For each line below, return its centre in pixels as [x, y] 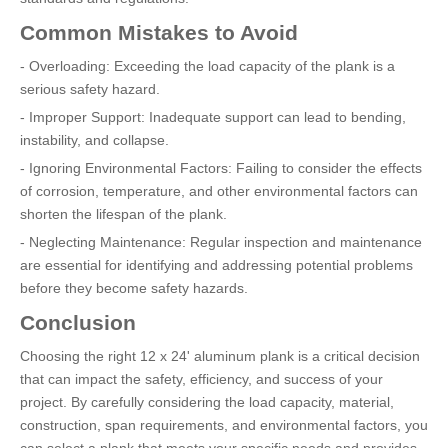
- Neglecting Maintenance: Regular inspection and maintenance [221, 242]
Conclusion [78, 322]
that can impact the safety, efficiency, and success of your [201, 379]
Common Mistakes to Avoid [159, 32]
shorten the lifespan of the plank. [123, 214]
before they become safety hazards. [134, 288]
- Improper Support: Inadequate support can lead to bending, [213, 117]
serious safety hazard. [90, 89]
